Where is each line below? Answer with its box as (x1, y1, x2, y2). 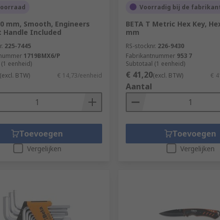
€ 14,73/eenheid (57, 71, 102, 80)
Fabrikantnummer (125, 51, 175, 60)
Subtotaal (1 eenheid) (125, 59, 185, 68)
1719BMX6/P (24, 51, 60, 60)
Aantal (125, 81, 152, 92)
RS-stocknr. (125, 41, 156, 50)
